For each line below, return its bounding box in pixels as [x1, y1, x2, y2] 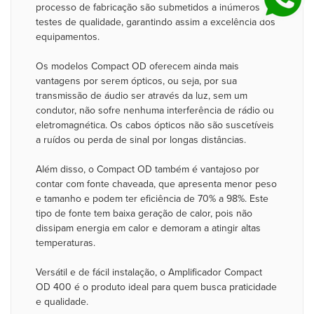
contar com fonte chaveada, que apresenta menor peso [36, 178, 277, 190]
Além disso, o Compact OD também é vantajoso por [36, 163, 259, 175]
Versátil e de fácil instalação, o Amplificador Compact [36, 266, 262, 278]
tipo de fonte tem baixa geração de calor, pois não [36, 207, 252, 219]
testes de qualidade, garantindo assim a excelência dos [36, 16, 275, 28]
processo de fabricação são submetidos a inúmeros [36, 1, 260, 13]
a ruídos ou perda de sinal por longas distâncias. [36, 134, 246, 146]
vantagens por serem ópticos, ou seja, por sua [36, 75, 237, 87]
